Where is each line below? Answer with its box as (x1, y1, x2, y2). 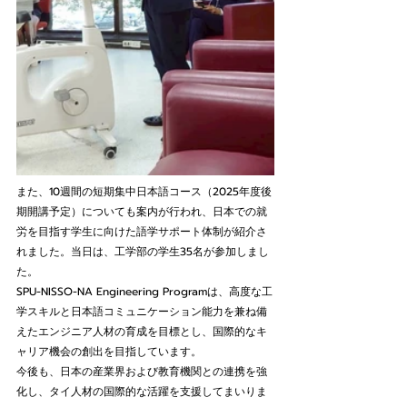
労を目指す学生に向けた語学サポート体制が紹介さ (16, 223, 267, 240)
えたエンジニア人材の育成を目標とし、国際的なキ (16, 323, 267, 340)
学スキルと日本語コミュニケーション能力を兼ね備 (16, 303, 267, 320)
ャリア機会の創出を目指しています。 (16, 343, 202, 360)
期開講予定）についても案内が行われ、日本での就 (16, 203, 267, 220)
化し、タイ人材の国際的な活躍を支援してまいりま (16, 383, 267, 400)
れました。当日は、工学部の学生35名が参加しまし (16, 243, 269, 260)
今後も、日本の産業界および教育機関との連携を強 (16, 363, 267, 380)
